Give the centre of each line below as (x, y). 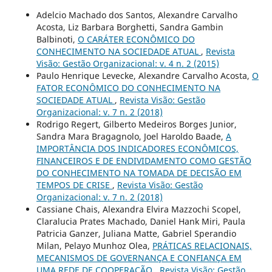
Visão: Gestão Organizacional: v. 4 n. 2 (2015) (127, 64)
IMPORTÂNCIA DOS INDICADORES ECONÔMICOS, (137, 149)
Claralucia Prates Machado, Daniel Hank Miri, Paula (141, 222)
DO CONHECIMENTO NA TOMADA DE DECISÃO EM (139, 173)
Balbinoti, (57, 39)
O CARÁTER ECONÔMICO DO (136, 39)
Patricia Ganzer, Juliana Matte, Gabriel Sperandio (136, 234)
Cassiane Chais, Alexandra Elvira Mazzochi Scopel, (138, 209)
